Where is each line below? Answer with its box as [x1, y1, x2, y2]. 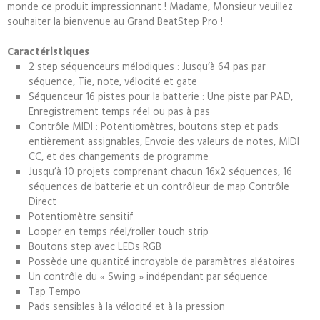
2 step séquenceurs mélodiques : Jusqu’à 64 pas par [29, 59, 266, 74]
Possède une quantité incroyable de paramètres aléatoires [29, 254, 295, 269]
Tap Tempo [29, 284, 81, 299]
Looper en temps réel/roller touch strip [29, 224, 211, 239]
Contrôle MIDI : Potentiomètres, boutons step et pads [29, 119, 279, 134]
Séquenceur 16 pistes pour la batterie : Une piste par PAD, [29, 89, 293, 104]
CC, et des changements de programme [29, 149, 209, 164]
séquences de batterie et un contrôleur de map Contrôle [29, 179, 289, 194]
